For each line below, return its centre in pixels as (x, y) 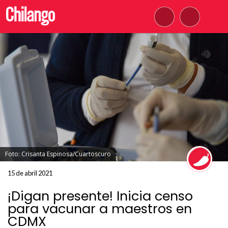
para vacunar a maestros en (100, 209)
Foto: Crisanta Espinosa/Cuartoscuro (58, 154)
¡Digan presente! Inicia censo (100, 196)
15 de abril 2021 (30, 173)
